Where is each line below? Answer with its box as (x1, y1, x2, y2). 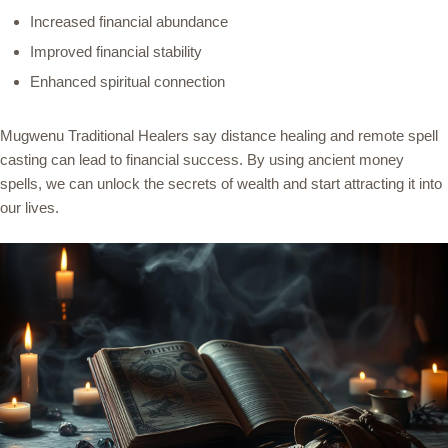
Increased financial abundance (30, 13, 228, 31)
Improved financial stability (30, 43, 202, 61)
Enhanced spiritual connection (30, 73, 225, 91)
